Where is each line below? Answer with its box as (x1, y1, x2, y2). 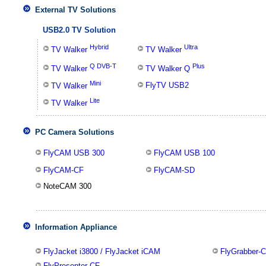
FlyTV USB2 (145, 81, 189, 90)
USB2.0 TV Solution (43, 26, 116, 34)
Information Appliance (35, 223, 117, 232)
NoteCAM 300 (43, 182, 91, 191)
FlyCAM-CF (43, 166, 84, 175)
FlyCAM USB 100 (154, 148, 215, 157)
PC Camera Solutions (35, 128, 114, 137)
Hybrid (90, 43, 109, 50)
